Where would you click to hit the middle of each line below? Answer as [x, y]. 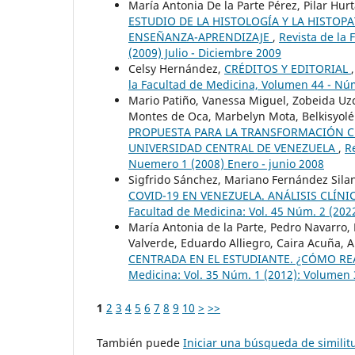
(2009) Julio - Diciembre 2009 [205, 52]
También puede [140, 342]
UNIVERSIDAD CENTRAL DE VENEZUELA [233, 147]
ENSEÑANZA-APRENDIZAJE [200, 36]
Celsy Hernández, [176, 68]
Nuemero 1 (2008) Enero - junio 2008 [226, 163]
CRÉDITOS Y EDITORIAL [288, 68]
